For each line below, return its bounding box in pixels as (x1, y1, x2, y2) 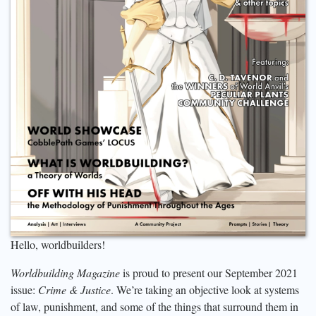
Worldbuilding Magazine (11, 265, 120, 280)
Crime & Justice (38, 281, 111, 297)
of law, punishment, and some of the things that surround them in (11, 298, 298, 314)
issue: (11, 281, 38, 297)
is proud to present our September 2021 (120, 265, 298, 280)
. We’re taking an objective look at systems (111, 281, 299, 297)
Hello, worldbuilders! (11, 236, 105, 252)
